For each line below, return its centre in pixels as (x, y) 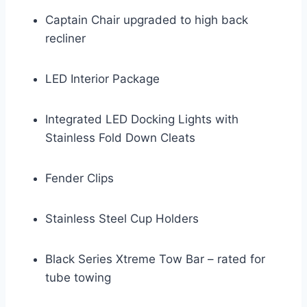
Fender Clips (79, 178)
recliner (65, 38)
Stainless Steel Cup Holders (122, 218)
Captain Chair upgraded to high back (147, 20)
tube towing (78, 277)
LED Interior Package (102, 78)
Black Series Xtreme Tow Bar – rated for (155, 259)
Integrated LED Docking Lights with (142, 119)
